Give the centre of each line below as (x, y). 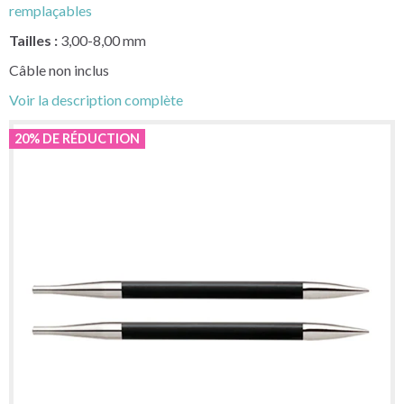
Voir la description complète (96, 99)
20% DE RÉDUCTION (77, 138)
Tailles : (33, 40)
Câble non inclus (59, 69)
